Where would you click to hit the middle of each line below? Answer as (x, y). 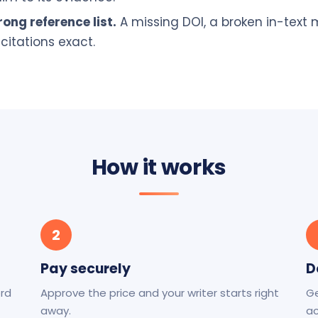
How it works (159, 168)
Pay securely (86, 269)
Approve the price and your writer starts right (160, 292)
